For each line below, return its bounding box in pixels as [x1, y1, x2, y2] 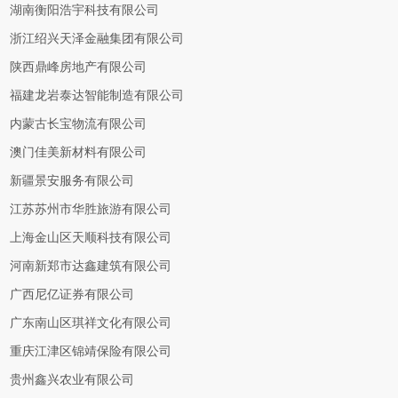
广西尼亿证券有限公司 [10, 288, 135, 301]
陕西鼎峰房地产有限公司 [10, 60, 147, 74]
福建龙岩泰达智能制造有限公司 [10, 89, 185, 102]
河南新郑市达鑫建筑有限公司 [10, 259, 172, 273]
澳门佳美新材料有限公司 [10, 146, 147, 159]
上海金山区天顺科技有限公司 [10, 231, 172, 244]
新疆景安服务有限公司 [10, 174, 135, 187]
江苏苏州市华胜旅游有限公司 [10, 203, 172, 216]
